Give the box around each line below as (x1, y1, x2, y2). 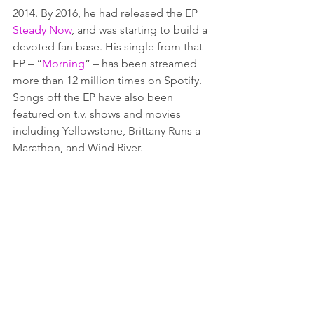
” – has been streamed (85, 57, 200, 70)
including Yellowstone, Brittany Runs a (13, 124, 203, 137)
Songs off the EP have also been (13, 90, 176, 104)
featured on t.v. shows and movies (13, 107, 184, 121)
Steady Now (13, 23, 71, 36)
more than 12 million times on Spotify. (13, 74, 205, 87)
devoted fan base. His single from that (13, 40, 205, 53)
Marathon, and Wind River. (13, 141, 146, 154)
